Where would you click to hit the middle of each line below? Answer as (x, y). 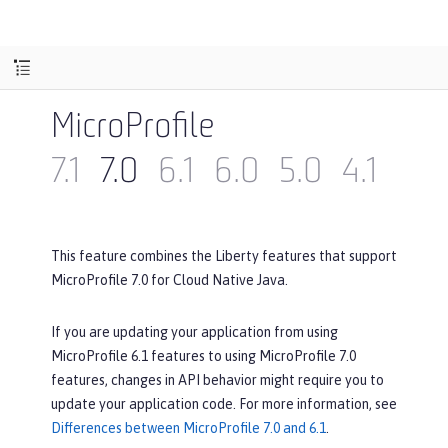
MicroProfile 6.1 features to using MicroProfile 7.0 (203, 356)
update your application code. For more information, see (224, 404)
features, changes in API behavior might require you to (217, 380)
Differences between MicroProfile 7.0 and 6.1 (188, 428)
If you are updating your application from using (194, 332)
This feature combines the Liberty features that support (224, 256)
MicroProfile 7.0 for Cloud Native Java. (169, 280)
